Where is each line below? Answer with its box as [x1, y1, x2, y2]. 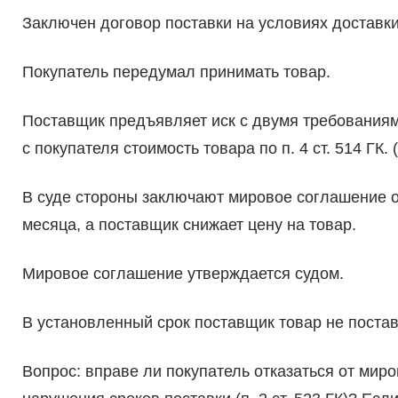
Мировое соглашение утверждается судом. [21, 265, 344, 283]
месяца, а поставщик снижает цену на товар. [21, 216, 356, 235]
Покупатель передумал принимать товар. [21, 63, 330, 82]
